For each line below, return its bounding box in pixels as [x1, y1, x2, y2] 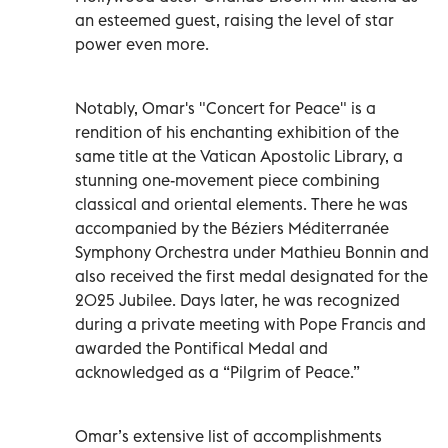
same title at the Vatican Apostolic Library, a [75, 145, 403, 166]
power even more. [75, 33, 209, 54]
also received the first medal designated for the [75, 265, 428, 286]
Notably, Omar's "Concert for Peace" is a [75, 97, 376, 118]
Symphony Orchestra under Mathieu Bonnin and [75, 241, 429, 262]
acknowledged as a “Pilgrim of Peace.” [75, 361, 360, 382]
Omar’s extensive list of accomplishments [75, 425, 382, 446]
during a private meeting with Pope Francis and [75, 313, 426, 334]
